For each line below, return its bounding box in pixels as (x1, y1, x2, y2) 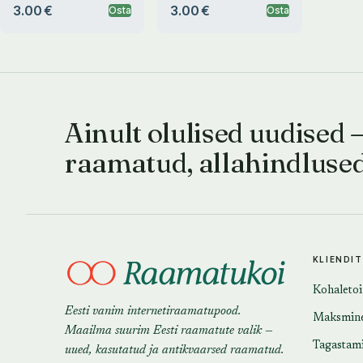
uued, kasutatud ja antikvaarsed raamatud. (65, 344, 284, 357)
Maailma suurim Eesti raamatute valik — (65, 325, 273, 337)
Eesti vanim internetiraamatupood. (65, 305, 241, 318)
